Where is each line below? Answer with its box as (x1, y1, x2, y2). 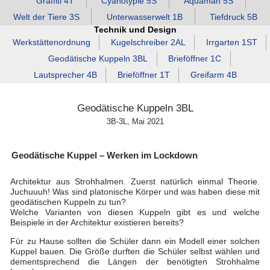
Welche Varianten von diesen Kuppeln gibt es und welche (10, 208, 260, 218)
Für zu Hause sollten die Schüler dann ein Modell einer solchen (10, 237, 260, 246)
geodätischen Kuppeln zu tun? (10, 198, 127, 207)
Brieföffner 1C (168, 54, 222, 63)
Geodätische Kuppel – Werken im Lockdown (11, 150, 198, 161)
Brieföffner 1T (117, 70, 170, 80)
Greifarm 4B (190, 70, 237, 80)
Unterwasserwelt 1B (106, 12, 183, 22)
